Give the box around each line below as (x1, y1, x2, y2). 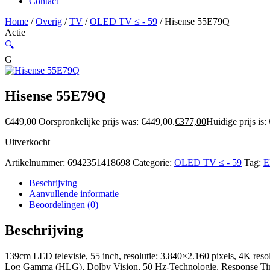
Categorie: (133, 157, 172, 168)
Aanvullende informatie (29, 188, 119, 199)
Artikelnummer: (5, 157, 67, 168)
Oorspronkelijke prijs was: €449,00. (39, 116, 175, 127)
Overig (36, 16, 62, 27)
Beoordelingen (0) (29, 199, 98, 210)
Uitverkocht (5, 136, 50, 147)
